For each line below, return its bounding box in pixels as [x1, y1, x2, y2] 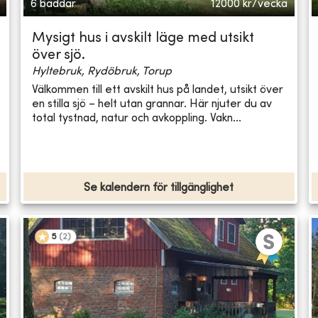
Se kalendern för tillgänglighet [84, 182, 234, 194]
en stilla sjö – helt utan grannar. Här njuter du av [32, 98, 273, 110]
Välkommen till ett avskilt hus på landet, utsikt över [32, 84, 284, 96]
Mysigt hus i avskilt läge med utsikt [32, 32, 255, 46]
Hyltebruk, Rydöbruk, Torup [32, 66, 172, 78]
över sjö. [32, 49, 86, 63]
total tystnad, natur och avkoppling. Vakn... [32, 112, 242, 124]
